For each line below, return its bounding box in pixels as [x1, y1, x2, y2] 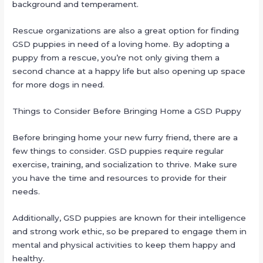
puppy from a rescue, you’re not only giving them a [12, 53, 220, 63]
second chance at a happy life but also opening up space [12, 66, 246, 76]
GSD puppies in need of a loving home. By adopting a [12, 39, 230, 49]
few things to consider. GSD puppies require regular [12, 146, 224, 156]
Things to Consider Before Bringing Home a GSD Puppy [12, 106, 242, 116]
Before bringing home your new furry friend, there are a [12, 133, 238, 143]
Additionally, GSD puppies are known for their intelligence [12, 213, 247, 222]
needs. [12, 187, 41, 197]
